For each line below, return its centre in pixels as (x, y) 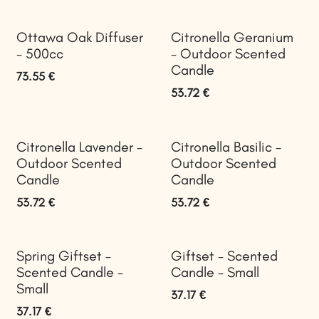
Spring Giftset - (64, 255)
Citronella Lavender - (79, 146)
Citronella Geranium (232, 37)
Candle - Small (215, 272)
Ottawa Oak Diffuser (80, 37)
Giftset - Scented (224, 255)
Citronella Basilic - (226, 146)
